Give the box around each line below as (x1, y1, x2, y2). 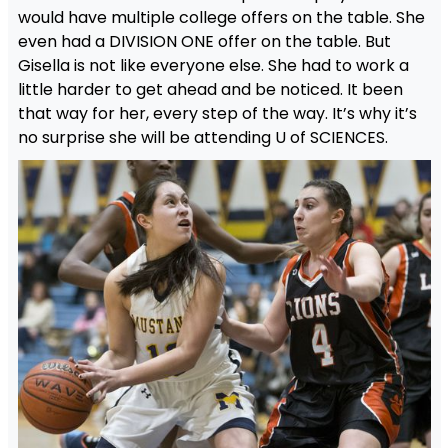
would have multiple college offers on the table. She (17, 6, 425, 30)
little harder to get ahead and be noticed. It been (17, 78, 403, 102)
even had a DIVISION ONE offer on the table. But (17, 30, 391, 54)
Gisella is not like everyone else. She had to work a (17, 54, 409, 78)
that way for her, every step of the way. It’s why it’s (17, 102, 417, 126)
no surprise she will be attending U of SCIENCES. (17, 126, 388, 150)
